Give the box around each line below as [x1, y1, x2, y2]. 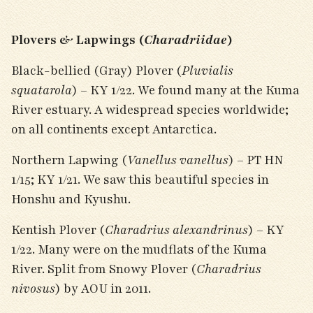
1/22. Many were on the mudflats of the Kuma [11, 241, 267, 258]
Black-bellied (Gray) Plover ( [11, 62, 182, 79]
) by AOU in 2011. [55, 280, 154, 297]
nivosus [11, 280, 55, 297]
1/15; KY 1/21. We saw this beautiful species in [11, 171, 269, 188]
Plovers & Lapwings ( [11, 31, 144, 48]
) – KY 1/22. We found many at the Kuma [72, 82, 300, 99]
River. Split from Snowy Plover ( [11, 261, 196, 277]
